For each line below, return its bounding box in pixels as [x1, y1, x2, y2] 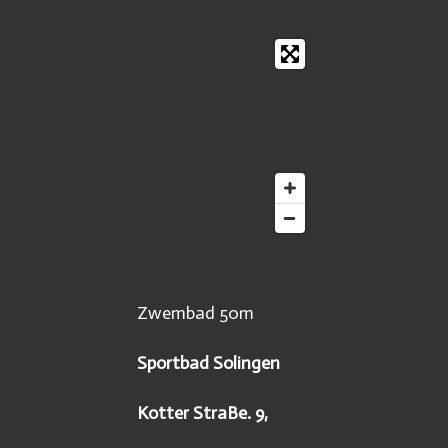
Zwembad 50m [137, 301, 254, 324]
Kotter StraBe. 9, [137, 401, 268, 424]
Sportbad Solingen [137, 351, 280, 374]
